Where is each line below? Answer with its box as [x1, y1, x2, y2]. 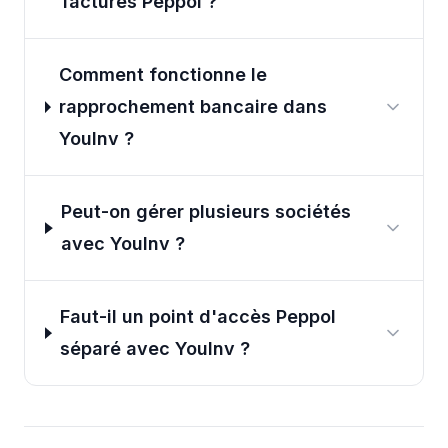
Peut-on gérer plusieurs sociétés [61, 201, 352, 223]
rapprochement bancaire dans [59, 96, 328, 118]
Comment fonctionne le [59, 64, 268, 86]
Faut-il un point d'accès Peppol [60, 306, 337, 328]
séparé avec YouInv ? [60, 338, 251, 360]
